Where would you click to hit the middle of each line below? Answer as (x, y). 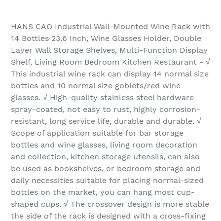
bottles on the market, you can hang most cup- (103, 192)
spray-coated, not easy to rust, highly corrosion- (106, 110)
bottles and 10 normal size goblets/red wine (96, 86)
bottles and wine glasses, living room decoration (104, 145)
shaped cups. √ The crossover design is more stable (110, 204)
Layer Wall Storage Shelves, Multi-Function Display (109, 50)
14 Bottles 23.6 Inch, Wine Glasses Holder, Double (106, 38)
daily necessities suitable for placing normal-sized (107, 181)
